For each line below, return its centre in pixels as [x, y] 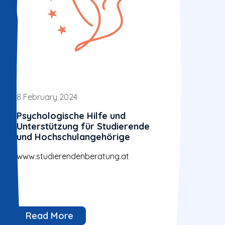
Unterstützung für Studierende [83, 127]
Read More [49, 215]
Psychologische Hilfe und [71, 116]
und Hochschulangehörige [73, 137]
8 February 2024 [47, 97]
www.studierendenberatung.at [73, 156]
